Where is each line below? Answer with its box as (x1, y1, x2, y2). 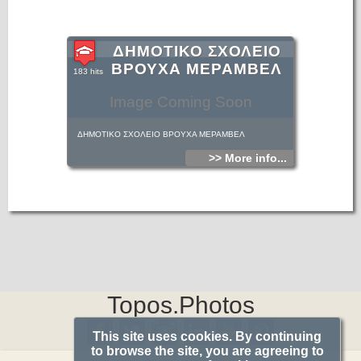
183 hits (73, 67, 103, 76)
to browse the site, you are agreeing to (90, 344, 324, 358)
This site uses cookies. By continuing (93, 330, 322, 343)
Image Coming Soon (109, 93, 252, 110)
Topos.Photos (106, 292, 255, 318)
